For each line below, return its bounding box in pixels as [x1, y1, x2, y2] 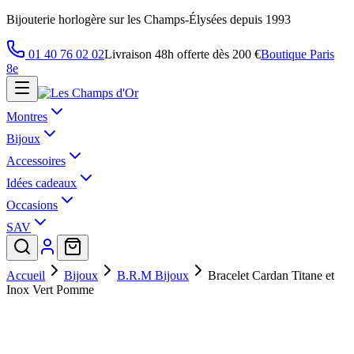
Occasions [6, 198, 58, 212]
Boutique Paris [261, 47, 334, 61]
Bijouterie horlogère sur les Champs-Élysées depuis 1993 [6, 13, 291, 26]
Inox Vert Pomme [6, 283, 94, 296]
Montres [6, 110, 47, 123]
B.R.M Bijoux [117, 269, 189, 282]
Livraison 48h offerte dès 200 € [104, 47, 261, 61]
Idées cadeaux [6, 176, 77, 190]
